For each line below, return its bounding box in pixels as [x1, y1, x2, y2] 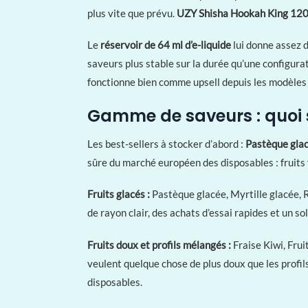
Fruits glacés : [87, 188, 150, 201]
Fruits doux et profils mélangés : [87, 238, 231, 251]
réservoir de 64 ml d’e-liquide [100, 38, 231, 52]
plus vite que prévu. [87, 6, 177, 19]
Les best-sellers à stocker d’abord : [87, 137, 245, 150]
